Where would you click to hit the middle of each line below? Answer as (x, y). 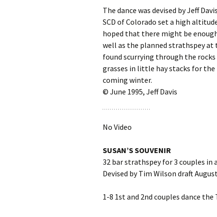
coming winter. (127, 80)
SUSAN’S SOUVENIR (137, 150)
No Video (117, 127)
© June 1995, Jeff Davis (140, 92)
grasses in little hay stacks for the (159, 68)
